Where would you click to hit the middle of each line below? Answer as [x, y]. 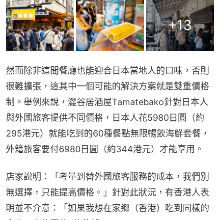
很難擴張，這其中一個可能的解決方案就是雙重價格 [108, 86]
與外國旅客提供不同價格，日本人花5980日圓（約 [105, 117]
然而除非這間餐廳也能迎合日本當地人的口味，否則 [108, 70]
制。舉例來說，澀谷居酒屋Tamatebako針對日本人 [107, 102]
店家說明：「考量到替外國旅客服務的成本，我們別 [108, 176]
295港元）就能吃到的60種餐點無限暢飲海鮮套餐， [108, 133]
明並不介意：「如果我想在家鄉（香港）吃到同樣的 [108, 208]
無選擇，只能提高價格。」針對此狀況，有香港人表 [108, 192]
